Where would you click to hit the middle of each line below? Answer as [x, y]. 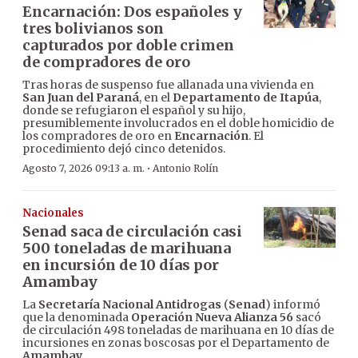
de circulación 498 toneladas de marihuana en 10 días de [178, 330]
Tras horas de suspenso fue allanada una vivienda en [168, 85]
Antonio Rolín [185, 169]
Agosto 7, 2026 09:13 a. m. [84, 169]
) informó [293, 305]
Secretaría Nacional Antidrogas [130, 305]
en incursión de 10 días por [121, 265]
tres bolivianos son [93, 29]
